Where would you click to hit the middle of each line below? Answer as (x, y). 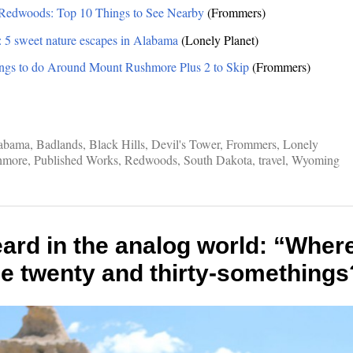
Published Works (76, 160)
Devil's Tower (185, 144)
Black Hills (117, 144)
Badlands (59, 144)
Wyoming (315, 160)
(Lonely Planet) (218, 39)
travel (271, 160)
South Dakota (217, 160)
